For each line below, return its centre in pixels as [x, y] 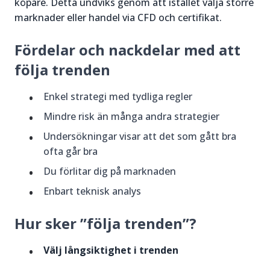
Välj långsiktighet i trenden [111, 250]
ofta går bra [71, 151]
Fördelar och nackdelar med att [127, 49]
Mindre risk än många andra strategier [131, 116]
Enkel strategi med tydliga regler [118, 96]
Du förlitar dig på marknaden [110, 171]
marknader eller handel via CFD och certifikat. [118, 17]
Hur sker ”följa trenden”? [105, 223]
